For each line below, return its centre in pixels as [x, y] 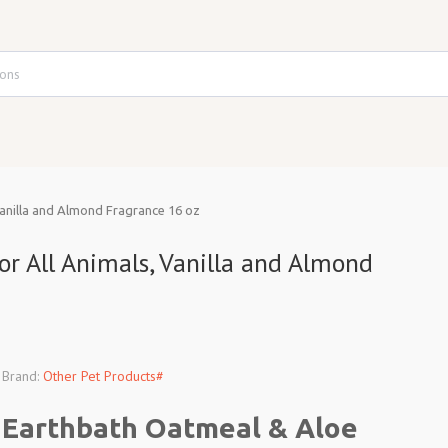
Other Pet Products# [104, 376]
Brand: [21, 376]
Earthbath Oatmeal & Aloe [180, 427]
